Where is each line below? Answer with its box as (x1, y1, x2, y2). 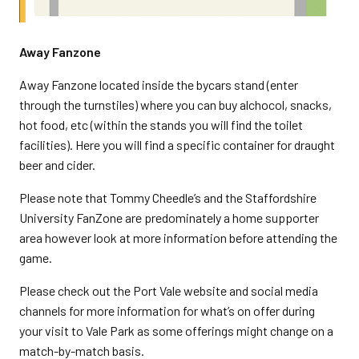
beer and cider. (19, 157, 95, 173)
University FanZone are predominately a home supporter (19, 210, 319, 226)
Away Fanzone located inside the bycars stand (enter (19, 77, 298, 93)
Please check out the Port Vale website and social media (19, 283, 318, 299)
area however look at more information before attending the (19, 230, 337, 246)
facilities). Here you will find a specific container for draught (19, 137, 335, 153)
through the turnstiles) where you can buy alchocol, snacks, (19, 97, 332, 113)
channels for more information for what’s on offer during (19, 303, 315, 319)
